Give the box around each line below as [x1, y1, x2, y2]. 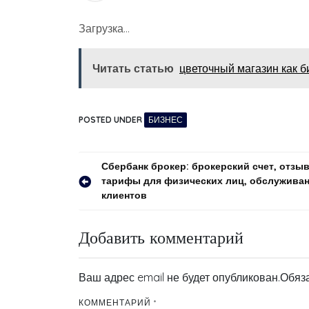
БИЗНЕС [148, 114, 183, 125]
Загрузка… [79, 21, 130, 35]
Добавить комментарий [79, 227, 243, 248]
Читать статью [92, 61, 174, 75]
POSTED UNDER [79, 114, 144, 125]
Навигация [78, 158, 178, 186]
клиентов [101, 189, 147, 201]
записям [78, 210, 154, 238]
